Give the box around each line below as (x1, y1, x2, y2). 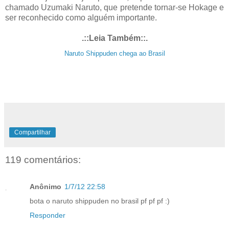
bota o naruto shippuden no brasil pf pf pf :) (30, 196, 170, 205)
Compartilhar (14, 129, 51, 136)
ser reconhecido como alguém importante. (5, 13, 157, 22)
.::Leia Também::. (81, 34, 148, 43)
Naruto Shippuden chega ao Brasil (64, 50, 165, 58)
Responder (30, 211, 65, 219)
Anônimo (30, 182, 61, 191)
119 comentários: (5, 154, 81, 166)
